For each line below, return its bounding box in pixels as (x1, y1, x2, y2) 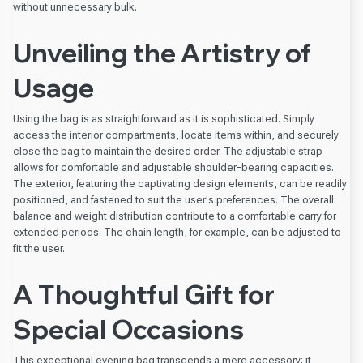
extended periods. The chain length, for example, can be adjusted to (13, 225, 341, 238)
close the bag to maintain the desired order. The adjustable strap (13, 144, 322, 157)
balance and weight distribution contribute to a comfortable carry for (13, 209, 336, 222)
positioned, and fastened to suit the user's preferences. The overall (13, 193, 334, 206)
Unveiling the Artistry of (13, 36, 311, 70)
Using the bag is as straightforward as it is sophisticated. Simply (13, 112, 314, 125)
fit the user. (13, 241, 65, 254)
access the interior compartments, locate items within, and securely (13, 128, 339, 141)
